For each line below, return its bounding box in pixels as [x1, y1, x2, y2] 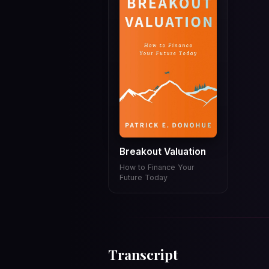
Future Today [119, 172, 168, 182]
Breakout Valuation [119, 146, 206, 158]
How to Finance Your [119, 162, 195, 172]
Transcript [108, 245, 178, 264]
